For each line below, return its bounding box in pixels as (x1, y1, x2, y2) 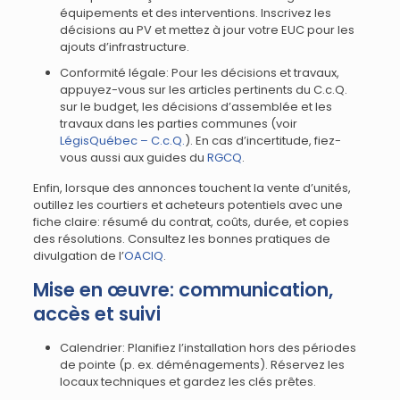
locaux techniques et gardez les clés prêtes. (59, 373, 316, 390)
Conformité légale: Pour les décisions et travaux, (59, 64, 339, 81)
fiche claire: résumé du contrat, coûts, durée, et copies (32, 213, 349, 230)
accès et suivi (32, 301, 161, 327)
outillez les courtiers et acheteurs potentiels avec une (32, 196, 343, 213)
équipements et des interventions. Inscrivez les (59, 4, 331, 21)
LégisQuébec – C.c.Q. (59, 132, 185, 149)
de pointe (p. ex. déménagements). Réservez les (59, 356, 345, 373)
